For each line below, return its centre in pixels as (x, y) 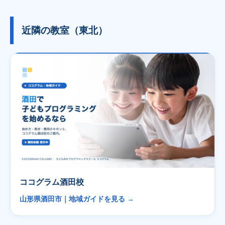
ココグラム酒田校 (52, 182)
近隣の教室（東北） (65, 31)
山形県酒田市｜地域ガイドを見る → (77, 199)
